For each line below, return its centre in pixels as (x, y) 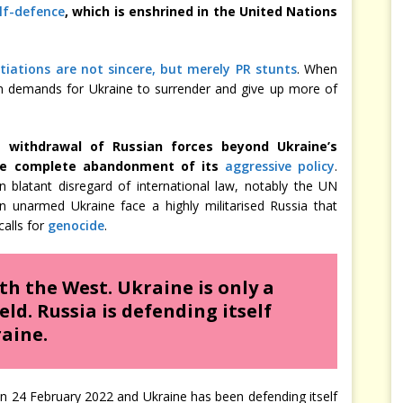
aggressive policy (280, 166)
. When (317, 69)
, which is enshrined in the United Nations (201, 11)
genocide (76, 225)
